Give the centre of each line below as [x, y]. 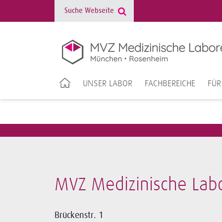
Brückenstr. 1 [79, 215]
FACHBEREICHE [170, 84]
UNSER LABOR [108, 84]
